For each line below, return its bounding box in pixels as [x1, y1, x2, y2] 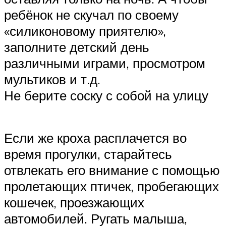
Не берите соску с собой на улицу [4, 87, 208, 104]
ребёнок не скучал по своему [4, 7, 179, 23]
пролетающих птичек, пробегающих [4, 178, 219, 194]
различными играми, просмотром [4, 55, 205, 72]
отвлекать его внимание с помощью [4, 161, 220, 178]
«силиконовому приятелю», [4, 23, 166, 39]
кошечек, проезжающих [4, 194, 144, 210]
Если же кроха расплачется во [4, 129, 187, 146]
